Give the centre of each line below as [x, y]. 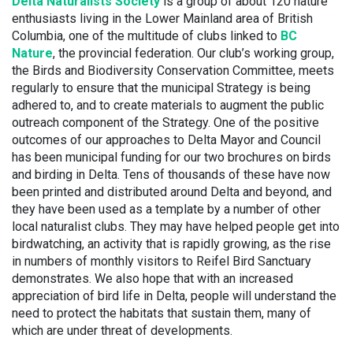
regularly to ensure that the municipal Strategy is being [161, 88]
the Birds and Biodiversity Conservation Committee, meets [173, 71]
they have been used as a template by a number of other [166, 209]
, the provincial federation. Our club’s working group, [193, 53]
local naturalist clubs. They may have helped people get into [176, 227]
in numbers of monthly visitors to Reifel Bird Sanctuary [162, 261]
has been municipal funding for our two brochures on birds [171, 157]
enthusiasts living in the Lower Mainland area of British [162, 19]
